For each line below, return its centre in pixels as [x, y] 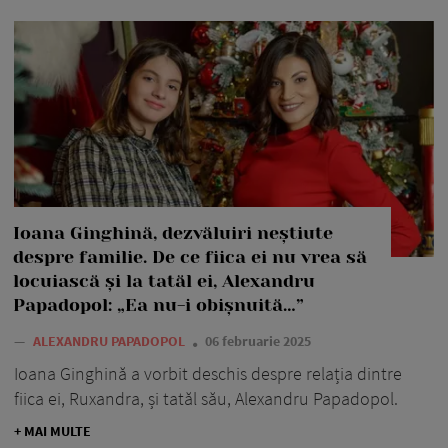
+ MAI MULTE [52, 431]
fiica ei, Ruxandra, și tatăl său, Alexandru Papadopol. [206, 399]
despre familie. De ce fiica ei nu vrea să [190, 257]
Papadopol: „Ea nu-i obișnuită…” [158, 305]
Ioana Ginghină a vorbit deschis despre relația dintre [208, 374]
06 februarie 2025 [258, 341]
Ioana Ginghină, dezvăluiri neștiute [173, 233]
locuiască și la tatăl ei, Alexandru [164, 281]
